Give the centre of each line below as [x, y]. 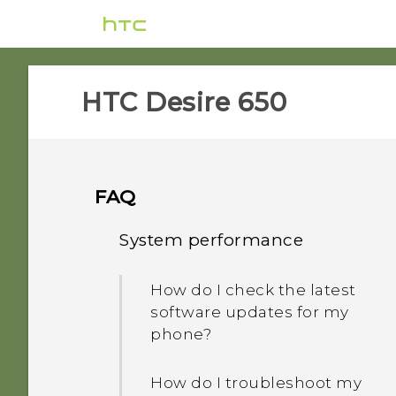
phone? [181, 334]
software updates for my [250, 312]
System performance [211, 240]
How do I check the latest [253, 290]
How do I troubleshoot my [256, 383]
